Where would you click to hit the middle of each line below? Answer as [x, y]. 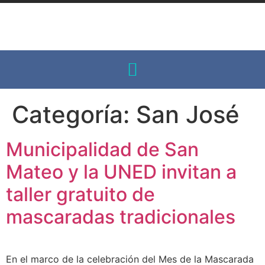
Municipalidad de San [102, 149]
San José [188, 114]
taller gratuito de [80, 194]
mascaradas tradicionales [121, 217]
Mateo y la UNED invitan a [121, 172]
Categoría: [74, 114]
